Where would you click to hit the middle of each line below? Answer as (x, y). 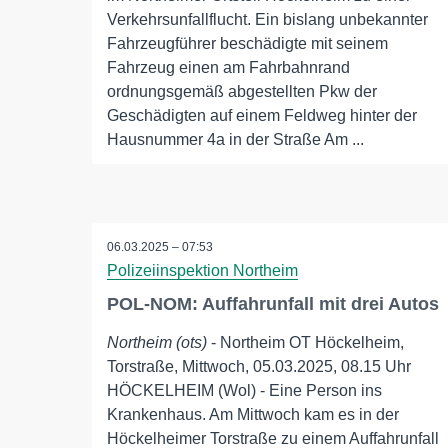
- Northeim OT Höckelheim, (305, 343)
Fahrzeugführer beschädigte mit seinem (247, 43)
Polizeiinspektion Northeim (202, 271)
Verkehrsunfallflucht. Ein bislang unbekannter (267, 19)
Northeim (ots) (157, 343)
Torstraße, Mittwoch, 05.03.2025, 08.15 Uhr (259, 367)
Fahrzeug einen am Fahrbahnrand (228, 67)
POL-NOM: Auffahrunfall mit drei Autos (273, 304)
